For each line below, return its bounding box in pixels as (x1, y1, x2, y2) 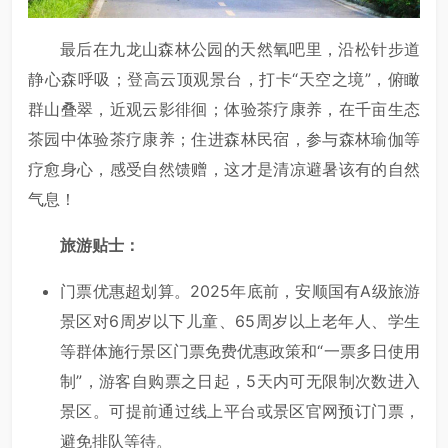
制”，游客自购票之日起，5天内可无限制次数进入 (60, 371, 420, 392)
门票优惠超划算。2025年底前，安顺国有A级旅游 (60, 281, 420, 302)
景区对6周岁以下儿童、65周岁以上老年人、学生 (60, 311, 420, 332)
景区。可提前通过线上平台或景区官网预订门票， (60, 401, 420, 422)
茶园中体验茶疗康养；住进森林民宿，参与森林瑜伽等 (28, 129, 420, 150)
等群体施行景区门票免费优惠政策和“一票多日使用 (60, 341, 420, 362)
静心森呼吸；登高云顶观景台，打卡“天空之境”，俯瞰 (28, 69, 420, 90)
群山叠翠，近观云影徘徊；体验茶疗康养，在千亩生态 (28, 99, 420, 120)
